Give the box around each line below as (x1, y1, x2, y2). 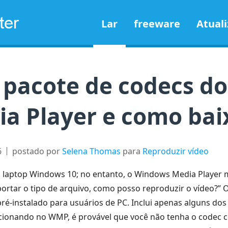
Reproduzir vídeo (142, 146, 209, 157)
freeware (134, 17, 180, 31)
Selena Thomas (62, 146, 121, 157)
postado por (12, 146, 62, 157)
